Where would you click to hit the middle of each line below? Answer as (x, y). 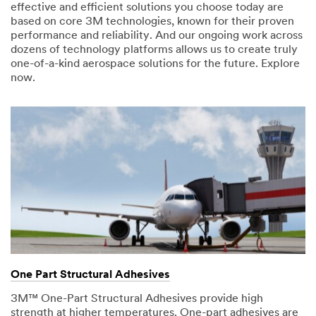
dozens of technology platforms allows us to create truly (154, 50)
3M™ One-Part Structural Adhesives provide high (137, 299)
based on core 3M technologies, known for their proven (152, 22)
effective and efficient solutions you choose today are (147, 7)
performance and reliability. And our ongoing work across (157, 36)
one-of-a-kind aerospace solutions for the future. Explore (155, 64)
